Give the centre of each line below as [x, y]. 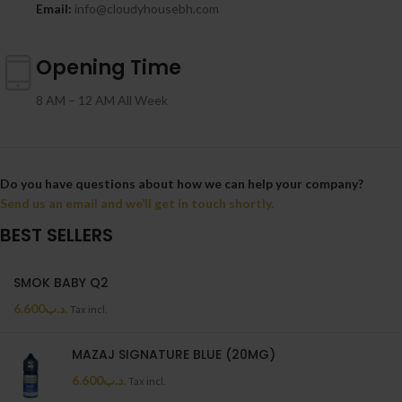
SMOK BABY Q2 [61, 282]
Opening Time [109, 67]
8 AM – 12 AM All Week [102, 100]
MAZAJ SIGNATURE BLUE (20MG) [174, 354]
